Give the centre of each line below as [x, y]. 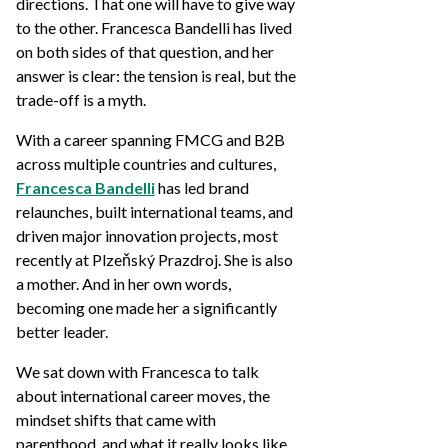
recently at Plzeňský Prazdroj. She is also [154, 259]
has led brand [202, 187]
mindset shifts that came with [116, 419]
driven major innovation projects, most [147, 235]
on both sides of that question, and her [145, 51]
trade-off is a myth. [81, 99]
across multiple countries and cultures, [146, 163]
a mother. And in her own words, [123, 283]
